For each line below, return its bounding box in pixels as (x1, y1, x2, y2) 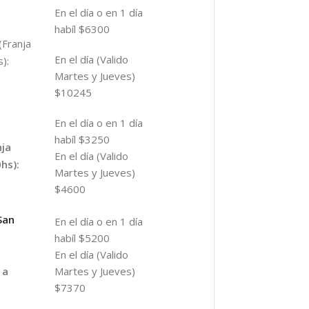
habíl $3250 (54, 132, 110, 147)
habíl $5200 (54, 230, 110, 245)
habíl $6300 (54, 22, 110, 37)
